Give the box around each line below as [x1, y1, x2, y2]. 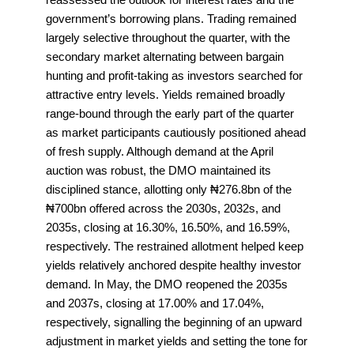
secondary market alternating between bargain [46, 50, 284, 64]
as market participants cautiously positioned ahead [46, 126, 306, 140]
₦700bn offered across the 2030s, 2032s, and [46, 201, 281, 216]
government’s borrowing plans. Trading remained [46, 12, 296, 26]
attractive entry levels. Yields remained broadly [46, 88, 285, 102]
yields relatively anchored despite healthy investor [46, 258, 301, 273]
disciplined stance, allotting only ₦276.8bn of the [46, 183, 292, 197]
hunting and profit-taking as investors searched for [46, 69, 303, 83]
